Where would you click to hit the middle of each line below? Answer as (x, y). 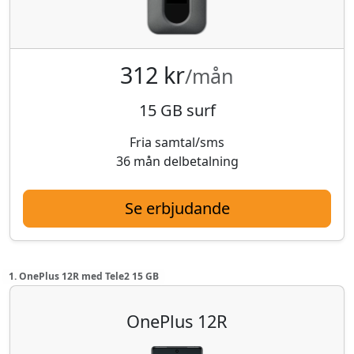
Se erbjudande (177, 208)
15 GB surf (177, 110)
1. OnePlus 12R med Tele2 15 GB (83, 276)
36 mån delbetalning (177, 161)
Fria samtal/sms (177, 142)
